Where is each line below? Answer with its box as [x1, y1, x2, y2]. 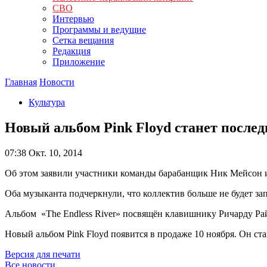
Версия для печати [5, 249, 80, 259]
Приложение [52, 57, 105, 67]
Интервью [52, 14, 94, 24]
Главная [5, 77, 37, 87]
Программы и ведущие [52, 24, 146, 35]
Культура [29, 97, 65, 107]
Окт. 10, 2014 [26, 147, 82, 158]
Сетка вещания [52, 35, 114, 45]
